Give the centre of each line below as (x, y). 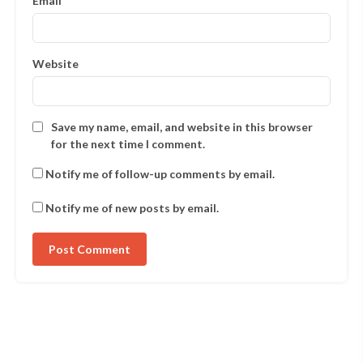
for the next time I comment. (128, 144)
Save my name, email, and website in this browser (182, 127)
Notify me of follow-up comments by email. (160, 174)
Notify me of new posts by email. (132, 208)
